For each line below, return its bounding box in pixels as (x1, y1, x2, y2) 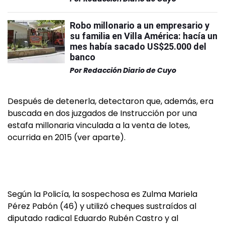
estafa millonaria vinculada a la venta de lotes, (8, 120, 190, 132)
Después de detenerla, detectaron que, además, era (8, 95, 213, 107)
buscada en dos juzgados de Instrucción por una (8, 107, 197, 120)
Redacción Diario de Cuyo (83, 65, 176, 76)
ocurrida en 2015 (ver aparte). (8, 132, 126, 144)
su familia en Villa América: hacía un (70, 31, 217, 42)
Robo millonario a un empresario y (70, 20, 209, 31)
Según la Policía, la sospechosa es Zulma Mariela (8, 188, 197, 200)
